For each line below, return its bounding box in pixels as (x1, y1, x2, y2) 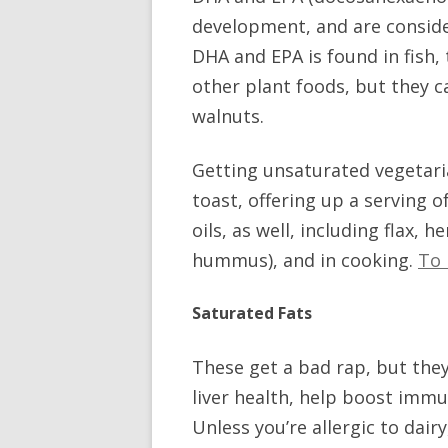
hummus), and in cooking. (192, 248, 418, 272)
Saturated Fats (192, 302, 316, 324)
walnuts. (192, 104, 264, 128)
